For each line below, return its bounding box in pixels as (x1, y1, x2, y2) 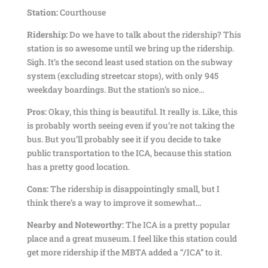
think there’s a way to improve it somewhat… (26, 197, 202, 208)
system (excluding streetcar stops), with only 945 (26, 70, 218, 81)
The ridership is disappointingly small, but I (48, 183, 220, 194)
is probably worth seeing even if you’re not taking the (26, 120, 234, 131)
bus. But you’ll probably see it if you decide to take (26, 133, 221, 145)
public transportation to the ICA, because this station (26, 147, 232, 159)
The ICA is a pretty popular (123, 219, 230, 230)
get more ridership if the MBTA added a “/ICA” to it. (26, 246, 222, 258)
